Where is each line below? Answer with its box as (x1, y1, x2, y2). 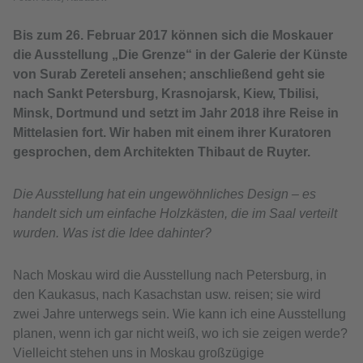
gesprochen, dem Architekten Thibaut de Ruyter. (13, 145, 310, 160)
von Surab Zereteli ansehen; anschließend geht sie (13, 67, 325, 82)
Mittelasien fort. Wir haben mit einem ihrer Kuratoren (13, 126, 331, 140)
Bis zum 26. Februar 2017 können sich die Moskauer (13, 28, 333, 43)
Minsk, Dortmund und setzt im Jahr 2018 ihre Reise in (13, 106, 339, 121)
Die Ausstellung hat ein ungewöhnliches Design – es (13, 187, 316, 202)
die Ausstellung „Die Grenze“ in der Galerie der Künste (13, 48, 348, 62)
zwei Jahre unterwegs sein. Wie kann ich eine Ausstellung (13, 307, 346, 322)
